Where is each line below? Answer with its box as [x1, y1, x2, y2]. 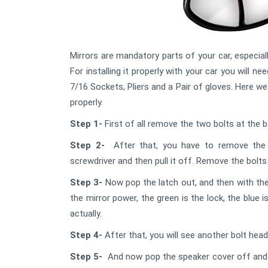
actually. [70, 208, 102, 219]
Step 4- [70, 230, 102, 240]
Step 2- [70, 140, 109, 151]
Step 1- [70, 118, 102, 129]
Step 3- [70, 177, 105, 188]
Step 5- [70, 251, 103, 262]
